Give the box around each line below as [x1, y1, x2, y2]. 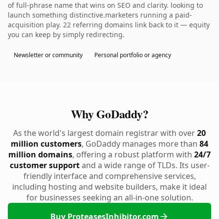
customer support [9, 160, 80, 171]
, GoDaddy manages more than [82, 138, 199, 149]
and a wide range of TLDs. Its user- [79, 160, 210, 171]
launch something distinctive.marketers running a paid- [8, 10, 192, 20]
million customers [11, 138, 82, 149]
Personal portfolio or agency [94, 51, 171, 59]
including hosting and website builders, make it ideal [12, 181, 207, 192]
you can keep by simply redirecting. [8, 30, 125, 39]
